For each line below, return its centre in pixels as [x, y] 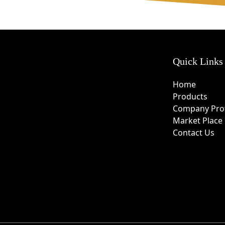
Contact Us [193, 132]
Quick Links [198, 61]
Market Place [197, 120]
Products [190, 96]
